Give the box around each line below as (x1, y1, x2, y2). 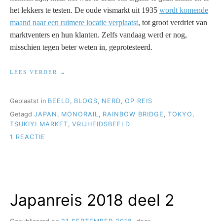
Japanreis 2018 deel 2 (10, 190, 174, 210)
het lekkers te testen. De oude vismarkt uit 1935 (10, 5, 159, 14)
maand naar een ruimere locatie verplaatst (10, 18, 138, 27)
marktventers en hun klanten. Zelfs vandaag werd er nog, (10, 30, 187, 39)
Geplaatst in (10, 97, 48, 105)
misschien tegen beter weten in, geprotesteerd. (10, 42, 152, 51)
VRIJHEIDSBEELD (72, 120, 130, 128)
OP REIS (125, 97, 152, 105)
